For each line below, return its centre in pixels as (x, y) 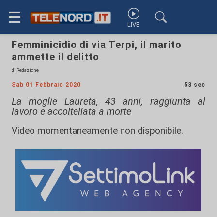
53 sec (195, 85)
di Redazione (25, 70)
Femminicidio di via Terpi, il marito (97, 45)
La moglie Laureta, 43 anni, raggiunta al (108, 101)
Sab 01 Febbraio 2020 (46, 85)
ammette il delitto (56, 57)
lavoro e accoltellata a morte (71, 111)
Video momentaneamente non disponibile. (97, 131)
